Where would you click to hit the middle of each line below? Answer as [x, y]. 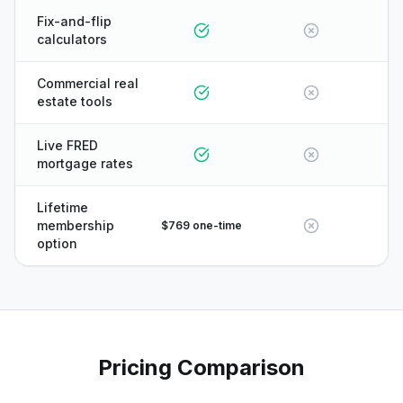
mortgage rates [85, 163]
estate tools [75, 101]
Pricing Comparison [201, 367]
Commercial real [88, 83]
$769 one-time [201, 225]
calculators [72, 39]
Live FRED [67, 145]
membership [76, 225]
